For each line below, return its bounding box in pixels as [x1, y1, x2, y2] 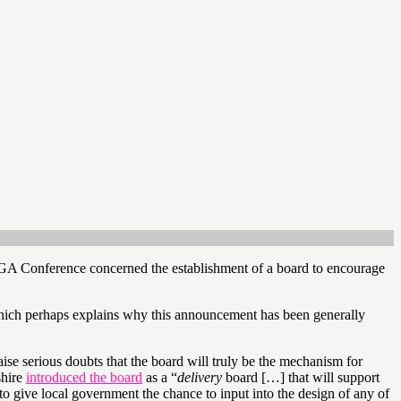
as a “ [142, 369, 177, 385]
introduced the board [26, 369, 142, 385]
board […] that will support [226, 369, 380, 385]
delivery [177, 369, 226, 385]
